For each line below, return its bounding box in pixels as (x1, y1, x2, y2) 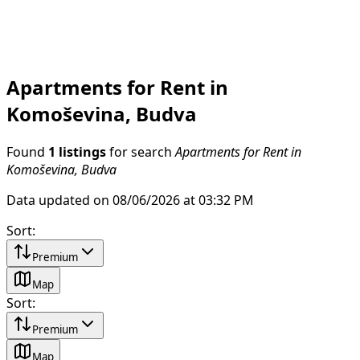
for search (106, 145, 175, 158)
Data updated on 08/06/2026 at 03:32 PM (6, 193, 254, 207)
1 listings (48, 145, 106, 158)
